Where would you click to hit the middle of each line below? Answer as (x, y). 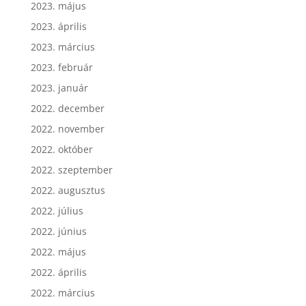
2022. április (58, 272)
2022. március (62, 292)
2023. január (59, 87)
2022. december (67, 108)
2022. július (57, 210)
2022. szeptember (71, 169)
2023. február (61, 67)
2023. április (58, 26)
